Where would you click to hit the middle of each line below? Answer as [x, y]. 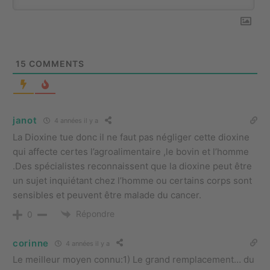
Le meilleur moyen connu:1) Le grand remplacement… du [133, 260]
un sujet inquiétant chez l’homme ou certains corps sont [132, 180]
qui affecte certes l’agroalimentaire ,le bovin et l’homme [131, 151]
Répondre [95, 213]
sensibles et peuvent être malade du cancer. [107, 195]
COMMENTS [55, 63]
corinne [31, 243]
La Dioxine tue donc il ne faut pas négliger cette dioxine [131, 137]
